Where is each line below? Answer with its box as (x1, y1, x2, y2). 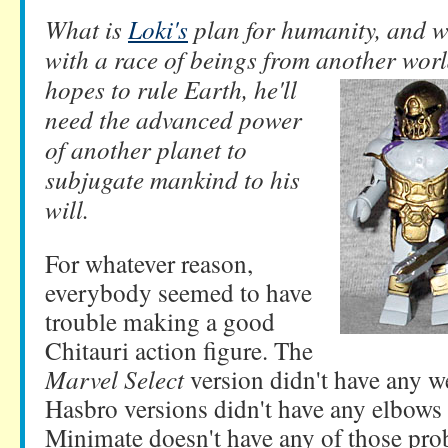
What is (45, 12, 128, 46)
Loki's (128, 12, 188, 46)
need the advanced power (45, 102, 302, 136)
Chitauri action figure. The (45, 333, 313, 367)
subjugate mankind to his (45, 162, 300, 196)
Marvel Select (45, 362, 184, 396)
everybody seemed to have (45, 275, 312, 309)
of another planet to (45, 132, 247, 166)
